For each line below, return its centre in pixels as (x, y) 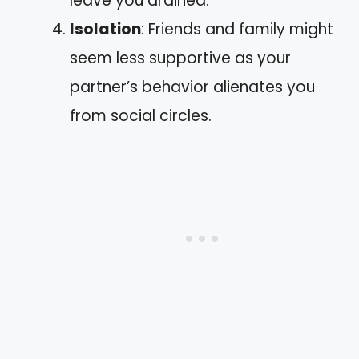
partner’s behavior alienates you (192, 87)
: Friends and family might (237, 29)
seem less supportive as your (180, 58)
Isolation (105, 29)
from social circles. (141, 115)
